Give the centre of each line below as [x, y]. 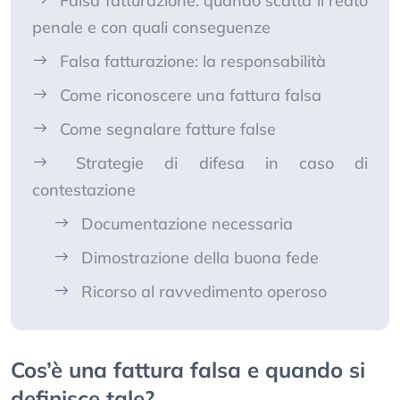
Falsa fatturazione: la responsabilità [193, 62]
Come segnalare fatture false [168, 129]
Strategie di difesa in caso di [222, 163]
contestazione [84, 190]
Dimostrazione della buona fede [200, 258]
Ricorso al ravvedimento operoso [204, 292]
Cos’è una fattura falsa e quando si [188, 370]
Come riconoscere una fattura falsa [191, 96]
